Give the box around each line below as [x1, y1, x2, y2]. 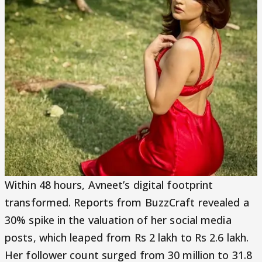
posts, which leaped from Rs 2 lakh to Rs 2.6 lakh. [5, 230, 249, 245]
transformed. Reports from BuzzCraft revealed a [5, 195, 249, 210]
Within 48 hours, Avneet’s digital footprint [5, 178, 213, 192]
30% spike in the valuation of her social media [5, 213, 232, 227]
